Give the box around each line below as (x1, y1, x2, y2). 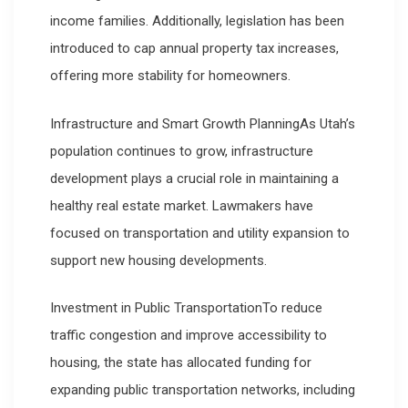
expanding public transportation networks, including (50, 382, 355, 399)
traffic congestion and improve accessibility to (50, 327, 327, 344)
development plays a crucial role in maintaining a (50, 169, 339, 187)
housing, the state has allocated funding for (50, 354, 311, 372)
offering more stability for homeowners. (50, 67, 291, 85)
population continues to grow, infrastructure (50, 142, 313, 159)
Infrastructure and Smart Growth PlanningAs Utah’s (50, 115, 355, 132)
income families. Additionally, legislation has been (50, 13, 344, 30)
